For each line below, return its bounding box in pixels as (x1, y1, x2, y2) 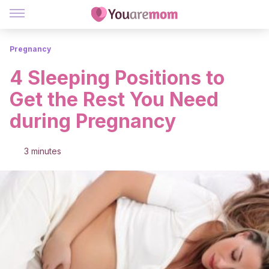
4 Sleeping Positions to (10, 66, 225, 89)
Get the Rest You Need (10, 88, 219, 111)
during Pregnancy (10, 109, 176, 133)
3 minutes (24, 146, 61, 156)
